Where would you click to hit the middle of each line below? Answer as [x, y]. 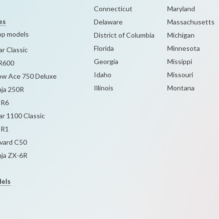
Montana [181, 88]
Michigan [181, 35]
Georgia [106, 61]
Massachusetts [191, 22]
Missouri [180, 75]
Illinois [104, 88]
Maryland [181, 9]
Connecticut [113, 9]
